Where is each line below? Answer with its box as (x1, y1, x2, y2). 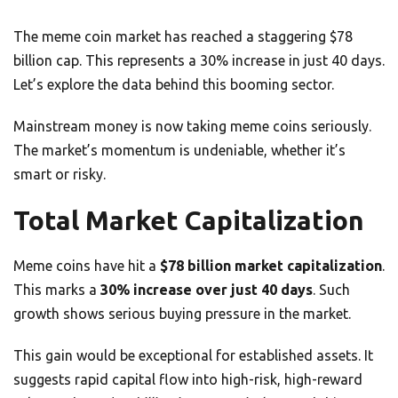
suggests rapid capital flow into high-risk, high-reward (13, 371, 362, 388)
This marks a (13, 282, 100, 298)
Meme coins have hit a (13, 258, 160, 275)
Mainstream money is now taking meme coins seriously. (13, 118, 371, 135)
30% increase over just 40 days (100, 282, 313, 298)
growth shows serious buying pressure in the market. (13, 306, 351, 322)
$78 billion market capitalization (160, 258, 382, 275)
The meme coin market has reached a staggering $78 (13, 28, 353, 45)
